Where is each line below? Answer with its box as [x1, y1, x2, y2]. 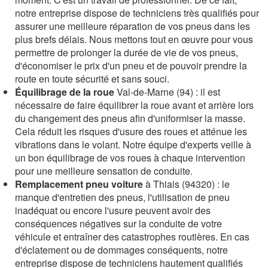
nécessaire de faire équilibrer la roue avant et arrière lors [15, 98, 254, 112]
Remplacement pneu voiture [15, 176, 143, 191]
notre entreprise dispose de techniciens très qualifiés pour [15, 5, 259, 20]
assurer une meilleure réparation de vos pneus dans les [15, 19, 250, 33]
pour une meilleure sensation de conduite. [15, 163, 193, 178]
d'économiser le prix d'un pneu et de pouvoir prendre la [15, 58, 247, 72]
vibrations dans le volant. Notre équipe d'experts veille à [15, 137, 251, 151]
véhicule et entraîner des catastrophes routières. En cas [15, 229, 249, 243]
